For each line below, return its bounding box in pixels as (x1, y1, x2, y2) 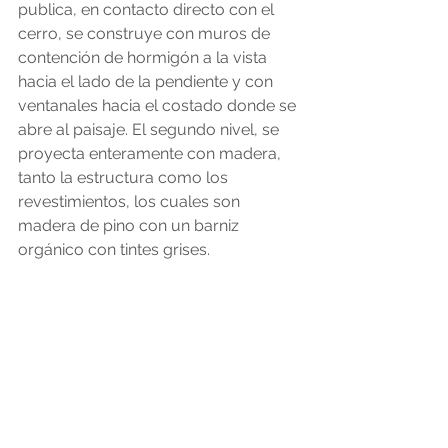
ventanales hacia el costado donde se (18, 95, 300, 115)
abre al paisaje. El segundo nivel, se (18, 119, 283, 139)
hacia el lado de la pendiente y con (18, 71, 277, 91)
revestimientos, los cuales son (18, 191, 244, 211)
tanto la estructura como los (18, 167, 232, 187)
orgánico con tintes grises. (18, 239, 210, 259)
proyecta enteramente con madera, (18, 143, 285, 163)
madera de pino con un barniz (18, 215, 243, 235)
